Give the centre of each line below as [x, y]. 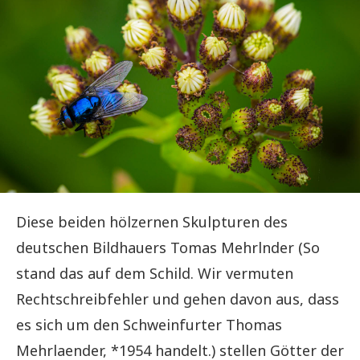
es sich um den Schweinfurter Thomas [149, 324]
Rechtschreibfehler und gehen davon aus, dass [178, 299]
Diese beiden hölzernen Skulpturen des [152, 221]
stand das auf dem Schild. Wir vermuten [155, 273]
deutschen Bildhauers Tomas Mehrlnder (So [168, 247]
